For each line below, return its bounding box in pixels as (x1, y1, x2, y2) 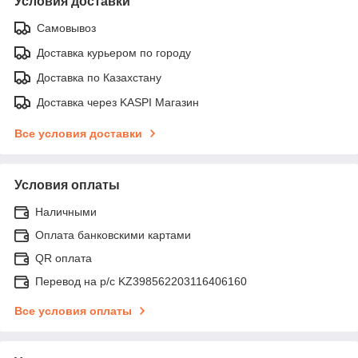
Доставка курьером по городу (37, 46, 191, 60)
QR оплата (35, 252, 92, 265)
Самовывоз (37, 22, 96, 35)
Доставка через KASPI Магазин (37, 96, 199, 109)
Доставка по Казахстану (37, 71, 161, 85)
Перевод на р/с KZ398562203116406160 (35, 275, 247, 288)
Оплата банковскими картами (35, 229, 191, 242)
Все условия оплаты (14, 304, 132, 318)
